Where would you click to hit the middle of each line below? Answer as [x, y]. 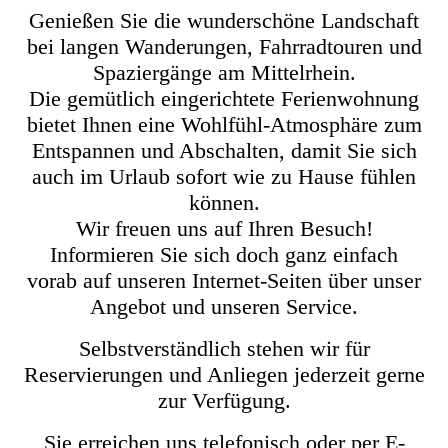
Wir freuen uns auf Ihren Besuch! [224, 228]
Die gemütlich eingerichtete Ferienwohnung [224, 98]
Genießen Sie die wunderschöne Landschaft [224, 20]
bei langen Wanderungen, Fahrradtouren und [224, 46]
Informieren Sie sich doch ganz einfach [224, 254]
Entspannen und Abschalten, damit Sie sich [224, 150]
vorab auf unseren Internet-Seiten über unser [224, 280]
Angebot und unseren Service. [224, 306]
